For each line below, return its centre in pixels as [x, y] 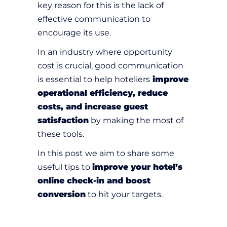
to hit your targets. [124, 195]
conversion [62, 195]
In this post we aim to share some [106, 154]
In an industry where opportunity [105, 52]
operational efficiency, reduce [103, 93]
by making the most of [136, 121]
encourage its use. [74, 33]
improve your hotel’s [137, 167]
